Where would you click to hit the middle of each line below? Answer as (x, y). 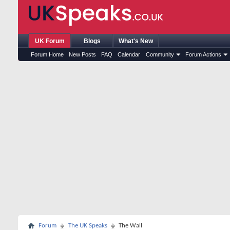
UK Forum (50, 41)
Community (160, 54)
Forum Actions (203, 54)
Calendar (129, 54)
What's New (136, 41)
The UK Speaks (88, 226)
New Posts (82, 54)
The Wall (130, 226)
